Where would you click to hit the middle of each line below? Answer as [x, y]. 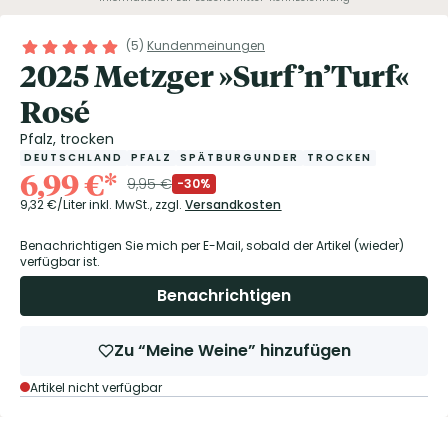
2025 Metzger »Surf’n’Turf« [214, 75]
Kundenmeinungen [206, 45]
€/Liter [66, 204]
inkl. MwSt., [120, 204]
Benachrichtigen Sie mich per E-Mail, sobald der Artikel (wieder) [212, 245]
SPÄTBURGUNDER [239, 157]
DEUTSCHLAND [73, 157]
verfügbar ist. [60, 261]
